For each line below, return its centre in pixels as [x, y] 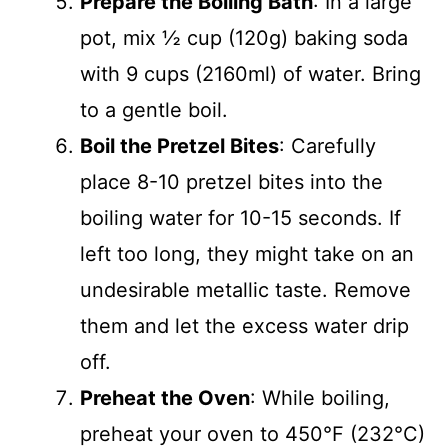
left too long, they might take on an [247, 253]
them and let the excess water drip [244, 325]
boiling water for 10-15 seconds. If [240, 217]
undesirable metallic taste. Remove [245, 289]
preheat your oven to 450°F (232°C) [252, 433]
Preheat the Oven [165, 397]
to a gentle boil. [154, 109]
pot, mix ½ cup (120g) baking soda [244, 37]
